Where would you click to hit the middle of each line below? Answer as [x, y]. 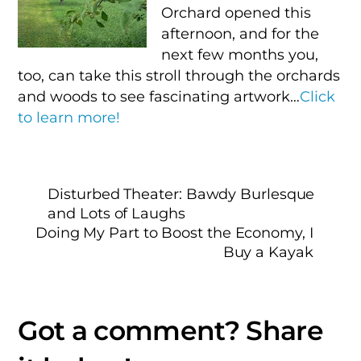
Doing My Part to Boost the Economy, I [174, 233]
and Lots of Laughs [116, 214]
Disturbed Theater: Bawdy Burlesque [181, 194]
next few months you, [240, 54]
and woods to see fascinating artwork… [159, 96]
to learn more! [69, 117]
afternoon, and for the [240, 33]
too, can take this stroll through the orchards [179, 75]
